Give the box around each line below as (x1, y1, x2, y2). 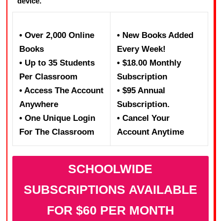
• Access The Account (19, 86, 104, 96)
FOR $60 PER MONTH (46, 203, 174, 218)
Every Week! (117, 44, 166, 54)
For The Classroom (19, 127, 95, 137)
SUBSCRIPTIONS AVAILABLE (23, 183, 197, 197)
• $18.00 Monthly (117, 58, 182, 68)
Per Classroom (19, 72, 78, 82)
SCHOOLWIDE (68, 162, 153, 176)
